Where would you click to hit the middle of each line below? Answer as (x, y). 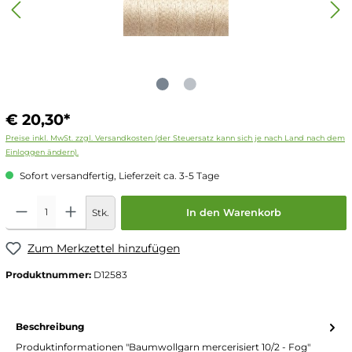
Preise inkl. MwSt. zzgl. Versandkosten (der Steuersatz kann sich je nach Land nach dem (175, 137)
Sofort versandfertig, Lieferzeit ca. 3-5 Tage (118, 175)
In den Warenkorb (233, 212)
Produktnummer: (49, 275)
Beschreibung (50, 327)
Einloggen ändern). (42, 152)
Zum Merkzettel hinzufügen (104, 248)
